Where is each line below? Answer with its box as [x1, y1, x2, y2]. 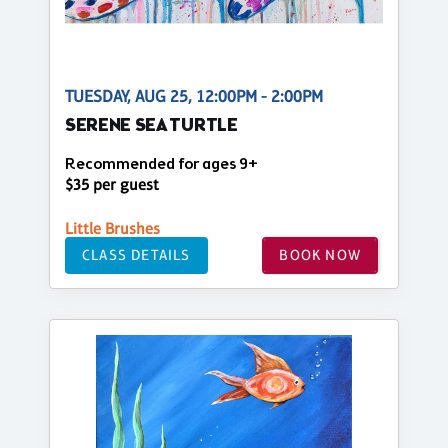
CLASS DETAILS [82, 246, 191, 264]
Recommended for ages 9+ [65, 154, 258, 176]
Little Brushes [65, 218, 160, 238]
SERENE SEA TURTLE [65, 114, 238, 140]
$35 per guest [65, 174, 159, 194]
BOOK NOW [279, 246, 361, 264]
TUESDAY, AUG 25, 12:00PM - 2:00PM [65, 87, 323, 107]
